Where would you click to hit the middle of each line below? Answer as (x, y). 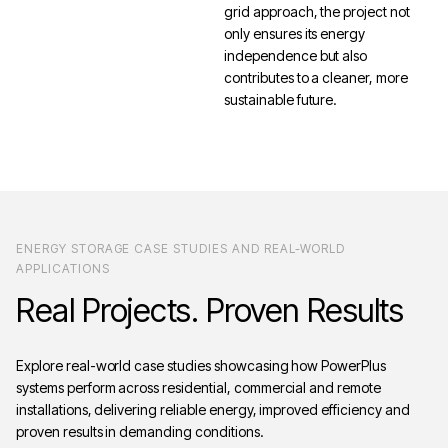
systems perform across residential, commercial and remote (199, 388)
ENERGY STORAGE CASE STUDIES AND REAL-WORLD (181, 249)
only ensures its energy (295, 34)
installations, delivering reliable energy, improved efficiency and (213, 410)
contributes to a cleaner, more (316, 78)
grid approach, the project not (317, 12)
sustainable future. (281, 100)
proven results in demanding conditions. (140, 432)
